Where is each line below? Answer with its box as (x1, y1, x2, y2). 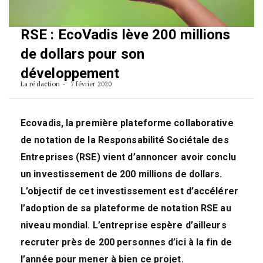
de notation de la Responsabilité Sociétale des (21, 134, 229, 146)
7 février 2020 (68, 80, 112, 89)
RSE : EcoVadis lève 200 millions (21, 26, 231, 43)
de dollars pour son (21, 46, 144, 63)
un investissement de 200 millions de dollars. (21, 168, 222, 180)
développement (21, 65, 120, 82)
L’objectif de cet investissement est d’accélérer (21, 186, 238, 197)
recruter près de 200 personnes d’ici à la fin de (21, 237, 232, 248)
